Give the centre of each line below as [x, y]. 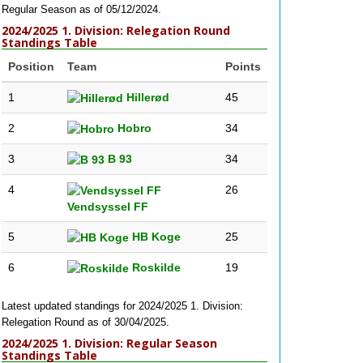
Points [243, 66]
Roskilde [155, 267]
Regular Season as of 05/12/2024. [81, 9]
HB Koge [155, 237]
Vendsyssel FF [108, 207]
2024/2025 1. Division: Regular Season [109, 343]
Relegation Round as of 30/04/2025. [85, 322]
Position [31, 66]
